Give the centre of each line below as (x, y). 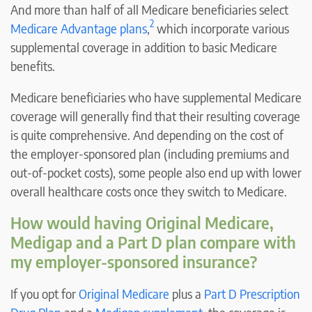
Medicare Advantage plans (79, 28)
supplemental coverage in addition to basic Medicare (144, 47)
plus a (187, 293)
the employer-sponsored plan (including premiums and (150, 153)
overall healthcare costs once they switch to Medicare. (149, 191)
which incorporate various (221, 28)
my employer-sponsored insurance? (134, 261)
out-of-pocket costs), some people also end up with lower (156, 172)
